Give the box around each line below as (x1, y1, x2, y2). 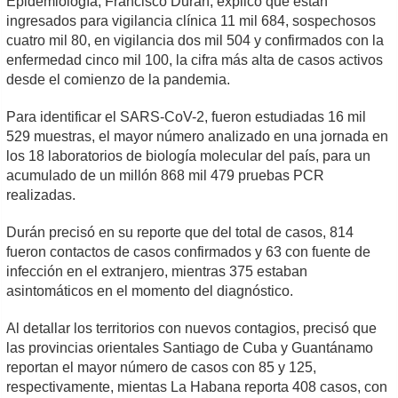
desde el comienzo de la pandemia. (6, 71, 231, 87)
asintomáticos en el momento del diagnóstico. (6, 283, 294, 298)
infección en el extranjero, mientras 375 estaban (6, 263, 308, 279)
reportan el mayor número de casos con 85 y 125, (6, 359, 317, 375)
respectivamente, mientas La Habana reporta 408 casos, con (6, 378, 388, 394)
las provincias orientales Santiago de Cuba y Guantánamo (6, 339, 374, 355)
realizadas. (6, 187, 76, 203)
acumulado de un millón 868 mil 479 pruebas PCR (6, 167, 325, 183)
